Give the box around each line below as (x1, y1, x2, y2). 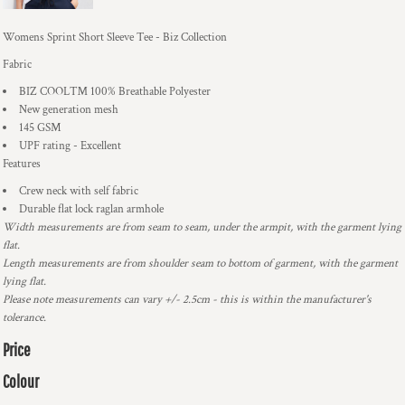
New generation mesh (19, 102, 118, 118)
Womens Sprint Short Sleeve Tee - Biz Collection (3, 30, 227, 45)
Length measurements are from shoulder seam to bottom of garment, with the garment (3, 256, 398, 271)
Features (3, 156, 41, 172)
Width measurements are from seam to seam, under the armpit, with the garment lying (3, 220, 401, 235)
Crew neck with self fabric (19, 184, 138, 199)
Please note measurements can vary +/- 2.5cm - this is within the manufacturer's (3, 292, 372, 307)
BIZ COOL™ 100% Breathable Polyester (19, 84, 211, 99)
